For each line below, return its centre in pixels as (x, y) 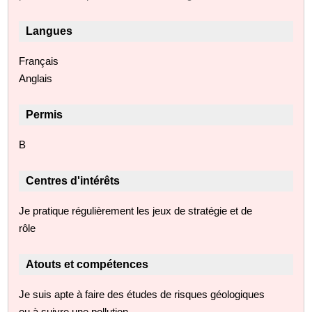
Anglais (36, 78)
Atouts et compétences (87, 264)
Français (39, 61)
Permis (45, 114)
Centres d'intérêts (73, 180)
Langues (49, 31)
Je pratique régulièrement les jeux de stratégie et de (136, 210)
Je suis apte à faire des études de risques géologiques (142, 294)
